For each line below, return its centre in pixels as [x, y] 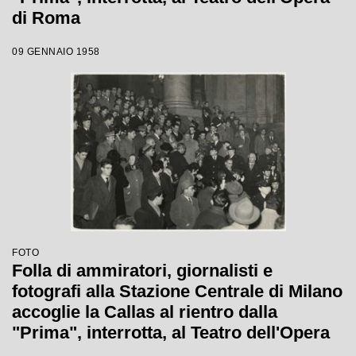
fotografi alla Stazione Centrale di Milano [177, 291]
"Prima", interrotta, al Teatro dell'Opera [171, 333]
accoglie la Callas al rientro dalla [145, 312]
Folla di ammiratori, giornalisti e [142, 271]
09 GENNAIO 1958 [56, 52]
